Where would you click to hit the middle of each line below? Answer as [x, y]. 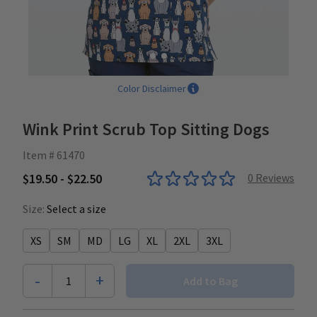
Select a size [76, 209]
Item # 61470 [54, 155]
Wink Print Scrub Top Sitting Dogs [146, 129]
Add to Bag [210, 281]
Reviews [274, 178]
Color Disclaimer [151, 88]
